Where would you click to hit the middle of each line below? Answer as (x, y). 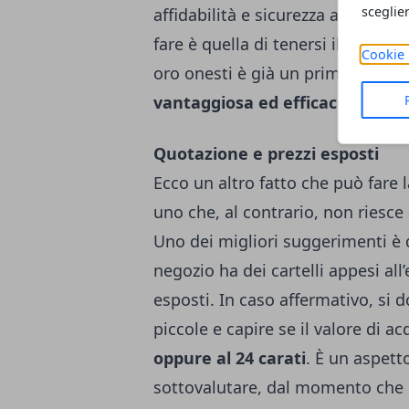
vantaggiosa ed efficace (250, 103)
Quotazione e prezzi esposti (266, 154)
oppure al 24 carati (230, 358)
